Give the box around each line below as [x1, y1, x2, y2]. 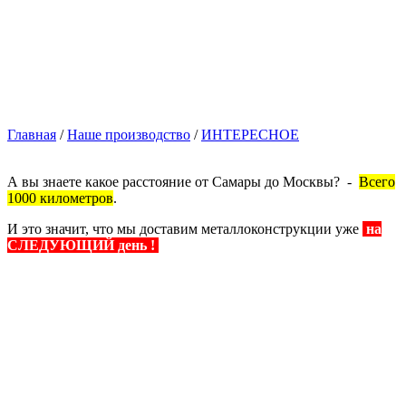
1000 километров [7, 189, 113, 206]
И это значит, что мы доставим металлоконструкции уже [7, 220, 362, 237]
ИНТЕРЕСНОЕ [201, 126, 299, 142]
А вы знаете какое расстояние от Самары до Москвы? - [7, 173, 359, 189]
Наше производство [67, 126, 190, 142]
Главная [7, 126, 56, 142]
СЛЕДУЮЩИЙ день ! [7, 237, 159, 253]
